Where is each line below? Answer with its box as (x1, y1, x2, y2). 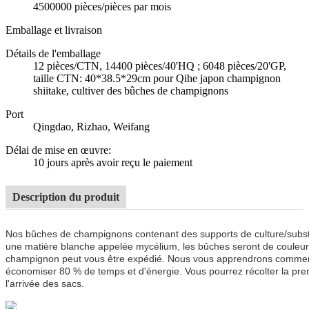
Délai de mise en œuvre (6, 143, 108, 156)
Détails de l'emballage (6, 47, 101, 59)
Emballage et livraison (6, 23, 102, 36)
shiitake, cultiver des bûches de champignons (33, 84, 228, 97)
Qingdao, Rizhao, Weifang (33, 120, 150, 132)
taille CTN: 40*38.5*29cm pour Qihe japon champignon (33, 72, 281, 84)
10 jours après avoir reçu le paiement (33, 156, 192, 168)
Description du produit (12, 190, 119, 203)
